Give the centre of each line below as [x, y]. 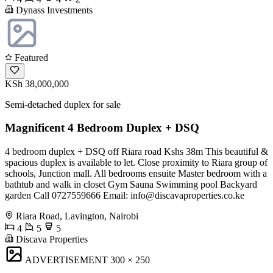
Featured [30, 57]
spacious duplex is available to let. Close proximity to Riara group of [136, 162]
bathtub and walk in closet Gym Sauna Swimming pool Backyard [131, 184]
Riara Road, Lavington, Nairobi [77, 216]
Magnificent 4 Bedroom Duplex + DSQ [102, 128]
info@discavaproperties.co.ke [187, 195]
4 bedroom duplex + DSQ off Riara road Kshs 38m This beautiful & [136, 151]
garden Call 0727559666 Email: [68, 195]
